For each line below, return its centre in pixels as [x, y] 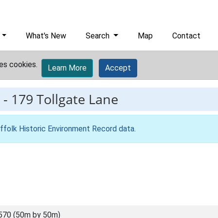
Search [99, 36]
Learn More [67, 68]
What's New [46, 36]
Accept [118, 68]
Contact [187, 36]
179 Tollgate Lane [65, 99]
